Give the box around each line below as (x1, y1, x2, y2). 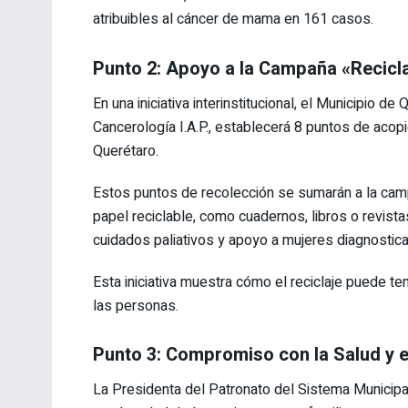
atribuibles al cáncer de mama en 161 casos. (93, 8, 373, 31)
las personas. (93, 294, 178, 317)
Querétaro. (93, 139, 158, 162)
